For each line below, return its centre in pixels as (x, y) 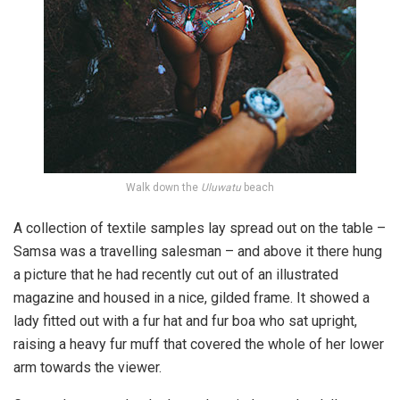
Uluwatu (221, 188)
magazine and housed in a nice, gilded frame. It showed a (192, 298)
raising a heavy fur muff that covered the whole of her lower (199, 345)
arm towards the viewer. (87, 368)
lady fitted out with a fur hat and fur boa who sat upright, (185, 321)
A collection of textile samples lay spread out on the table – (200, 229)
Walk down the (163, 188)
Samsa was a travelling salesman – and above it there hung (198, 252)
